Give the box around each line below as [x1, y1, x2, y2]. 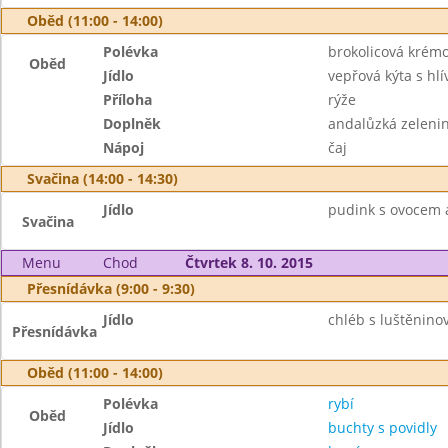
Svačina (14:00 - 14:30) [27, 169, 178, 188]
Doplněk [103, 114, 162, 133]
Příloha [103, 90, 153, 109]
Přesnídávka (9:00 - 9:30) [27, 279, 195, 298]
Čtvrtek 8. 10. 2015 [184, 253, 313, 272]
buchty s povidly [327, 418, 437, 437]
